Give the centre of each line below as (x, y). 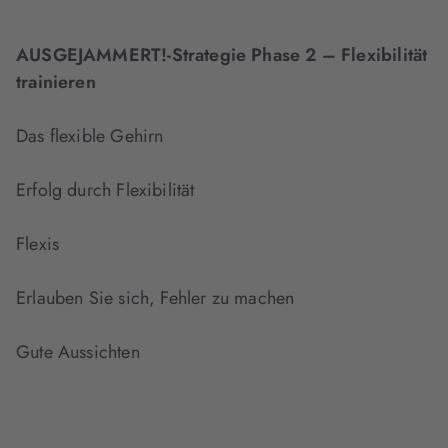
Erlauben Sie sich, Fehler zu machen (155, 298)
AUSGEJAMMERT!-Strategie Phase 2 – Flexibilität (222, 55)
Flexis (38, 244)
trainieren (56, 82)
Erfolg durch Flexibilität (105, 190)
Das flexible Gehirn (90, 136)
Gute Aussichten (78, 352)
